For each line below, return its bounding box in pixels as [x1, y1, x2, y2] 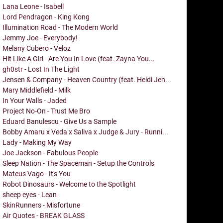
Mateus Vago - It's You [2, 169, 71, 178]
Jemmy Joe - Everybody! [2, 33, 78, 42]
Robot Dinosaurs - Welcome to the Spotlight [2, 180, 136, 188]
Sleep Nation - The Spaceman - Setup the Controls [2, 159, 154, 167]
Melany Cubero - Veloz [2, 44, 71, 52]
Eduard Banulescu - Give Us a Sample [2, 117, 116, 125]
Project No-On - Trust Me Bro [2, 107, 90, 115]
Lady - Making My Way [2, 138, 72, 146]
